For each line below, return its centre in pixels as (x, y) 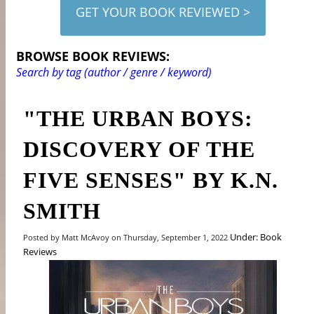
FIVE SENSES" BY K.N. (151, 180)
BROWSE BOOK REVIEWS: (93, 56)
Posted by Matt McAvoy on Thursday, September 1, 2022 (127, 237)
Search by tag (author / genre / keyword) (114, 72)
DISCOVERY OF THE (139, 149)
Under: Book (256, 237)
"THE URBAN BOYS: (138, 118)
